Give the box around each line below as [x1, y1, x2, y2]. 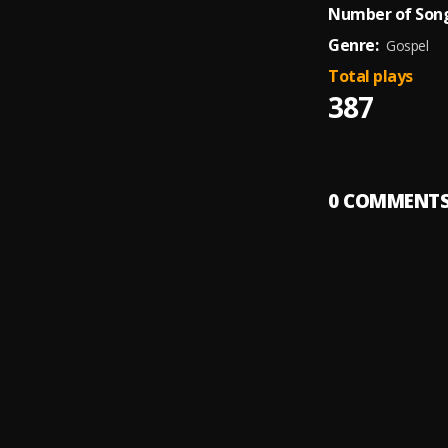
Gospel [386, 36, 428, 55]
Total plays [328, 65, 413, 87]
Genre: [328, 34, 378, 56]
